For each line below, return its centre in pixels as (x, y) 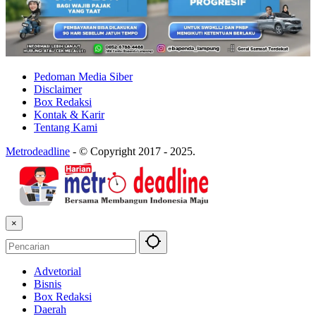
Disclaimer (58, 89)
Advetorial (57, 271)
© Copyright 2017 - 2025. (137, 151)
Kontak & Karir (69, 114)
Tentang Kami (66, 127)
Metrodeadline (38, 151)
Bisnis (48, 284)
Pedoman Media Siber (83, 76)
